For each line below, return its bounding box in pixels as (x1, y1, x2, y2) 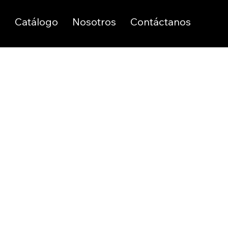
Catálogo (15, 15, 58, 28)
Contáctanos (130, 15, 191, 28)
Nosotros (72, 15, 116, 28)
